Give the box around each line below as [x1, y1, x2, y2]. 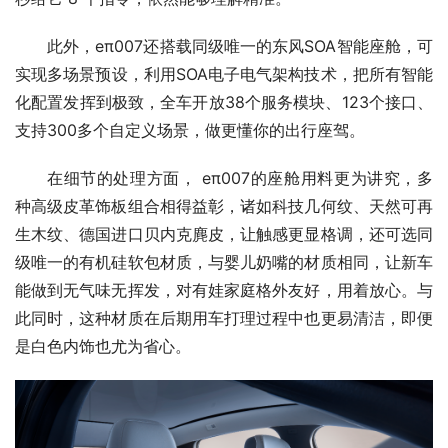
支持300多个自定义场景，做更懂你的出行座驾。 [15, 119, 365, 140]
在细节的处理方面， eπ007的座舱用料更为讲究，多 [47, 167, 433, 188]
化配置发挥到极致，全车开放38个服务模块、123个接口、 [15, 91, 433, 112]
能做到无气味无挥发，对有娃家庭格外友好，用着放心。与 [15, 279, 433, 300]
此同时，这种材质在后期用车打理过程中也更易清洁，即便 [15, 307, 433, 328]
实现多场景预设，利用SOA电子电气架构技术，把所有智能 [15, 63, 433, 84]
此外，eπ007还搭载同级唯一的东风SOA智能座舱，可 [47, 35, 433, 56]
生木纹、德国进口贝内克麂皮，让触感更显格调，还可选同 [15, 223, 433, 244]
